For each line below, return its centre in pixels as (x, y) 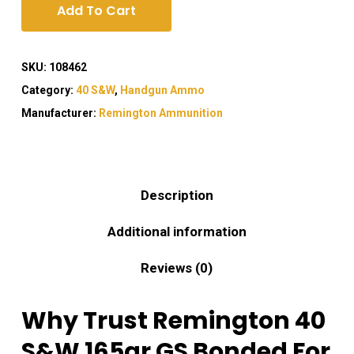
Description (177, 196)
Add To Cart (96, 11)
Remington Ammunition (160, 113)
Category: (48, 90)
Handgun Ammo (162, 90)
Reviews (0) (177, 268)
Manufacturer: (60, 113)
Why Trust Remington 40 (173, 321)
